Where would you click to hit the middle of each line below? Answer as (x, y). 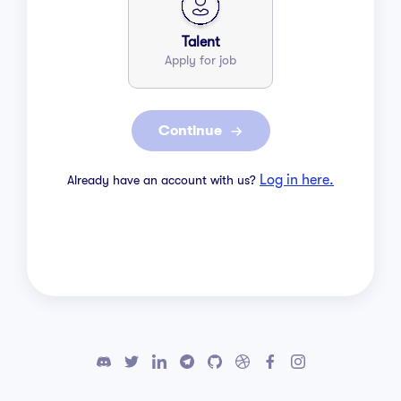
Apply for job (200, 60)
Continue (190, 131)
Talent (200, 43)
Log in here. (297, 180)
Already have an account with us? (162, 180)
